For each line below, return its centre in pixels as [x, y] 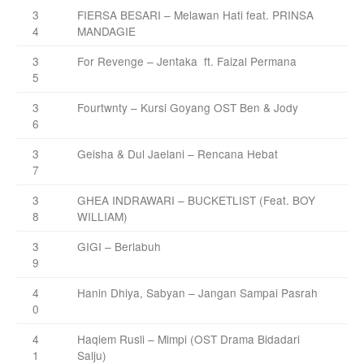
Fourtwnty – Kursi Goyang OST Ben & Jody [188, 107]
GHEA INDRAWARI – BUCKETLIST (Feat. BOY [196, 199]
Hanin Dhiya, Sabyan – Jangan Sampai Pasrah [197, 292]
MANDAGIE [106, 30]
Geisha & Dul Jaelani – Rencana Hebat [178, 153]
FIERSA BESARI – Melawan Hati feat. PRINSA [195, 14]
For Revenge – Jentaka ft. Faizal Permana [187, 61]
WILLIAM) [102, 216]
